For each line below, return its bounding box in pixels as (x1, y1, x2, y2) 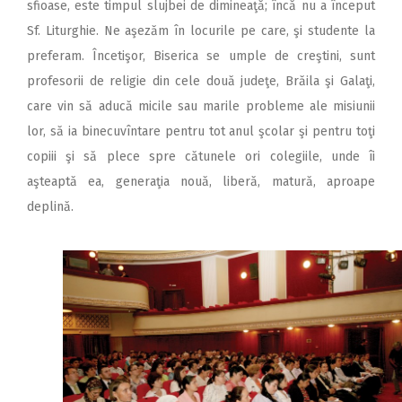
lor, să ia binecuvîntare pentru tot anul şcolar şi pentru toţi (27, 124, 375, 140)
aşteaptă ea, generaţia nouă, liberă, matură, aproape (27, 174, 375, 190)
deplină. (27, 199, 74, 215)
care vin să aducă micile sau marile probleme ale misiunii (27, 99, 375, 115)
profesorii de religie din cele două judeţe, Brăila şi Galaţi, (27, 74, 375, 90)
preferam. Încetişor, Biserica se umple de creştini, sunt (27, 48, 375, 65)
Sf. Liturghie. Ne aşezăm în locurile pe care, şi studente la (27, 23, 375, 39)
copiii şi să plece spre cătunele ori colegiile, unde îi (27, 149, 375, 165)
